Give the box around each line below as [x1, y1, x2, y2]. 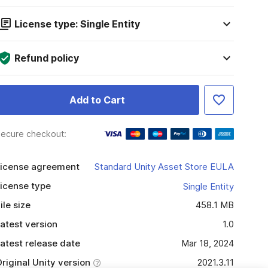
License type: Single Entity [14, 18, 140, 30]
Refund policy [14, 52, 79, 64]
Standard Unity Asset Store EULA [94, 161, 234, 172]
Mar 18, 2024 [181, 237, 234, 249]
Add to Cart [69, 94, 125, 106]
